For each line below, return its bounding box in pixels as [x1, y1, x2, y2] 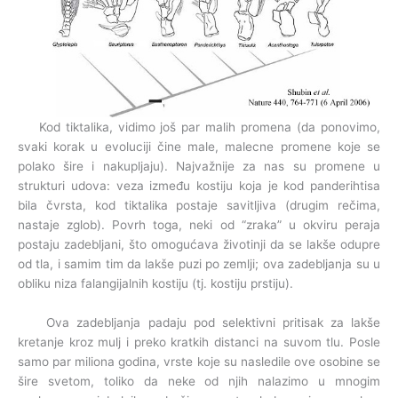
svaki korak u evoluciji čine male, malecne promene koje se [18, 139, 380, 154]
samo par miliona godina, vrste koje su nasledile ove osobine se [18, 354, 380, 369]
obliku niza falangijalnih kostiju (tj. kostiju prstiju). [18, 275, 293, 291]
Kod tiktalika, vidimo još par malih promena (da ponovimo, [18, 119, 380, 134]
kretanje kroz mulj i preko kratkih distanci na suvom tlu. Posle [18, 334, 380, 349]
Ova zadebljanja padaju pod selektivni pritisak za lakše [18, 314, 380, 330]
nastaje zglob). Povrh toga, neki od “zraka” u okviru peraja [18, 217, 380, 232]
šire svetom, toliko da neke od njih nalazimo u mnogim [18, 373, 380, 388]
